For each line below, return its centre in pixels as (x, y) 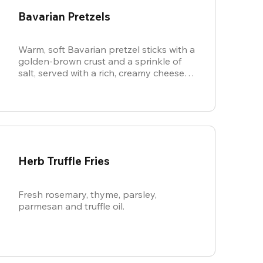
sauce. (32, 85)
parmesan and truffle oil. (71, 206)
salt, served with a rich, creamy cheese (101, 73)
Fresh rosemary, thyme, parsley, (87, 194)
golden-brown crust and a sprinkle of (100, 61)
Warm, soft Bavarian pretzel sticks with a (107, 50)
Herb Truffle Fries (64, 161)
